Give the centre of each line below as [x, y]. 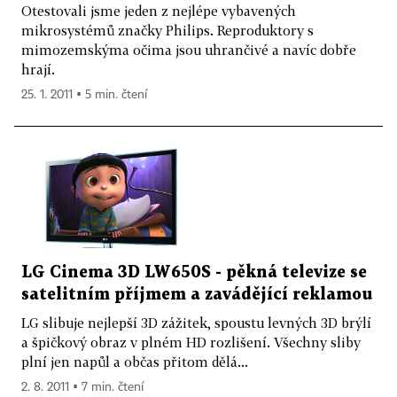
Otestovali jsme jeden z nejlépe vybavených [159, 11]
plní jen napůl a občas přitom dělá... [135, 361]
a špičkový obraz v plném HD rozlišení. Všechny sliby [191, 342]
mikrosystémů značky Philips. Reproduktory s [167, 31]
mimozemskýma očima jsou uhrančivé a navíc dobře [189, 50]
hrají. [38, 70]
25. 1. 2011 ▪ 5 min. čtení [84, 95]
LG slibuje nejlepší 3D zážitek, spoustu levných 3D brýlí [196, 322]
